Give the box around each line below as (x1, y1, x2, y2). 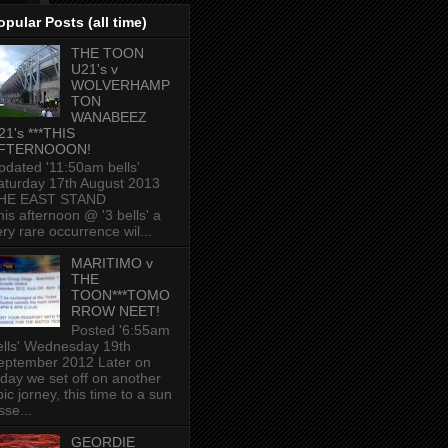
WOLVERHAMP (70, 76, 170, 93)
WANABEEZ (70, 108, 147, 125)
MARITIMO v (70, 255, 153, 272)
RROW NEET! (70, 303, 160, 320)
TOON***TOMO (70, 287, 170, 304)
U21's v (70, 60, 118, 77)
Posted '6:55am (70, 322, 170, 339)
